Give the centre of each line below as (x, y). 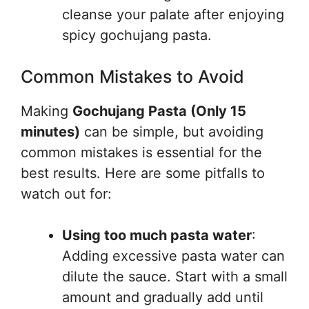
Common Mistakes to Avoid (132, 77)
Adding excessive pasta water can (173, 256)
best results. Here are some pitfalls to (143, 173)
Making (47, 111)
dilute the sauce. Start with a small (175, 277)
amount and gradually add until (163, 298)
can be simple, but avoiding (172, 132)
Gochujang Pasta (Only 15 (159, 111)
